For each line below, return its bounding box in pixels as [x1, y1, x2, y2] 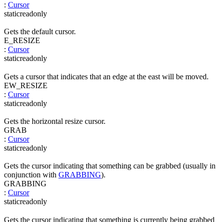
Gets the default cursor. [4, 27, 76, 36]
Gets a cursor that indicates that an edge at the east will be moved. [4, 72, 209, 81]
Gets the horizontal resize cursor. [4, 116, 106, 125]
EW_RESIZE [4, 81, 48, 90]
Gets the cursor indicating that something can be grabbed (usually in [4, 162, 216, 170]
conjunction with [4, 170, 58, 179]
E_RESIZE [4, 36, 40, 45]
